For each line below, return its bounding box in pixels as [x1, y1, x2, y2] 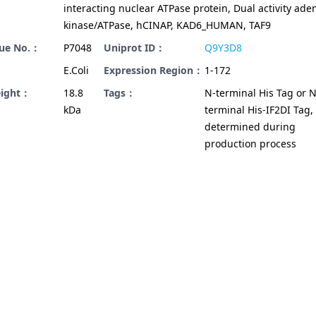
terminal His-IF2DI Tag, [205, 103, 313, 116]
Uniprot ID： [104, 41, 165, 54]
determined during [205, 120, 296, 133]
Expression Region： [104, 63, 203, 77]
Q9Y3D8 [205, 41, 242, 54]
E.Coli [63, 63, 89, 77]
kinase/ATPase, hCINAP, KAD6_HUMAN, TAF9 [63, 18, 271, 32]
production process [205, 137, 296, 150]
